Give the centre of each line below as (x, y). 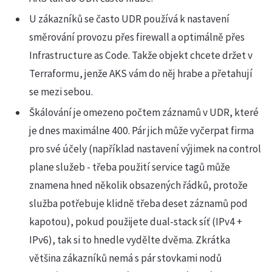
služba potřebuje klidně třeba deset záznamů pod (138, 203)
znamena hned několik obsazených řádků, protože (138, 185)
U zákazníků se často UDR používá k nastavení (129, 19)
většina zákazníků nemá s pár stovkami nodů (125, 258)
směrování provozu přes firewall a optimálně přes (137, 37)
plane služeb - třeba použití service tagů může (130, 167)
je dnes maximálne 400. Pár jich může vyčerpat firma (141, 131)
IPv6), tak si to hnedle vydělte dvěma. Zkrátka (130, 240)
